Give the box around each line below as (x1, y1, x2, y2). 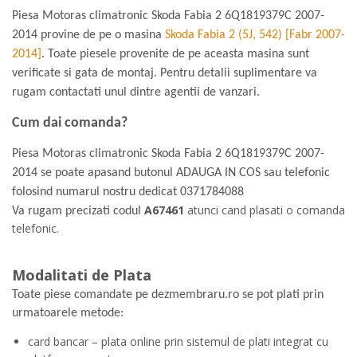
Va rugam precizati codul (12, 205, 144, 218)
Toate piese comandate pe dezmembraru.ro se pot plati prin (12, 288, 324, 301)
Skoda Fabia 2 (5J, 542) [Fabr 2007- (165, 29, 345, 41)
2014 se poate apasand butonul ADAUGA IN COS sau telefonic (12, 167, 330, 179)
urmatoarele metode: (12, 307, 124, 320)
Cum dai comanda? (12, 116, 127, 131)
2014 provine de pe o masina (12, 29, 165, 41)
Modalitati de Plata (12, 265, 151, 284)
